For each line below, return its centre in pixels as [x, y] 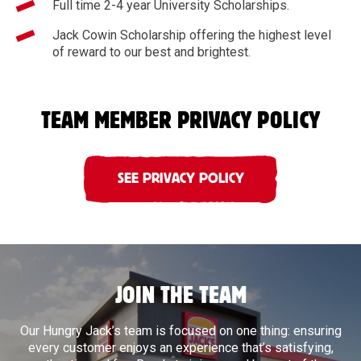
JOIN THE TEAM [180, 296]
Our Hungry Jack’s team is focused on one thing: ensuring [180, 331]
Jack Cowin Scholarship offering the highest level [192, 35]
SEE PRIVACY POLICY [180, 179]
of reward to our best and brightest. [151, 52]
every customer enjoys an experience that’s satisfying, [180, 348]
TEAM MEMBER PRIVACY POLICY [180, 121]
